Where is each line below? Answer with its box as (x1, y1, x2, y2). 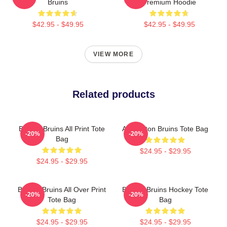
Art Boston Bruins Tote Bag (122, 124, 208, 133)
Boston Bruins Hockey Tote (122, 185, 208, 194)
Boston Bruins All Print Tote (19, 124, 105, 133)
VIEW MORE (93, 50, 134, 58)
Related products (72, 88, 155, 100)
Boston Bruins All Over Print (18, 185, 106, 194)
